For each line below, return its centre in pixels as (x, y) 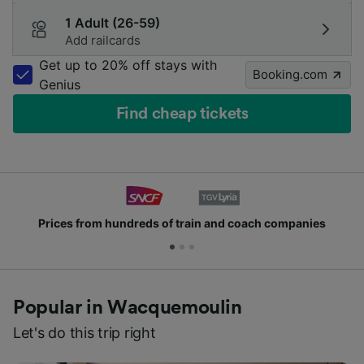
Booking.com (290, 74)
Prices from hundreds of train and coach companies (182, 223)
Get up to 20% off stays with (128, 65)
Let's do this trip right (84, 333)
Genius (60, 84)
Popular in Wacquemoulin (128, 308)
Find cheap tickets (182, 114)
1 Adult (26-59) (113, 23)
